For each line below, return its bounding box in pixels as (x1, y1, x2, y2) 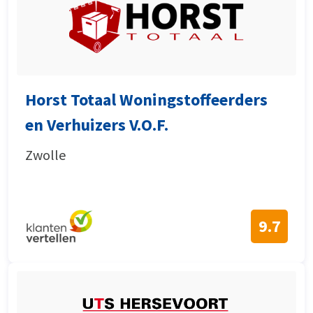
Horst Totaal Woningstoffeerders (25, 88, 268, 110)
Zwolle (25, 145, 66, 163)
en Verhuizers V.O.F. (25, 113, 168, 136)
